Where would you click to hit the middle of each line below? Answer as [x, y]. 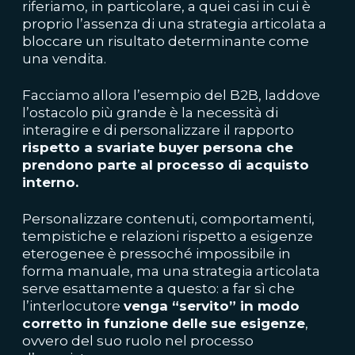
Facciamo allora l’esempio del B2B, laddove [171, 95]
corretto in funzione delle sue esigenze [164, 323]
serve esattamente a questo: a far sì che [158, 288]
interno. [50, 182]
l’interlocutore [73, 306]
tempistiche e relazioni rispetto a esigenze [168, 236]
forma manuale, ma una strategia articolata [171, 271]
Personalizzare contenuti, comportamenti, [168, 219]
